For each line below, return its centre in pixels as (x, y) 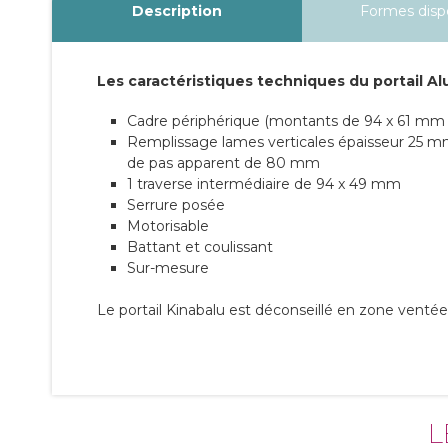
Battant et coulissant (200, 246)
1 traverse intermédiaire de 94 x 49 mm (264, 183)
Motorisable (168, 225)
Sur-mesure (168, 267)
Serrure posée (176, 204)
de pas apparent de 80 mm (223, 162)
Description (177, 11)
